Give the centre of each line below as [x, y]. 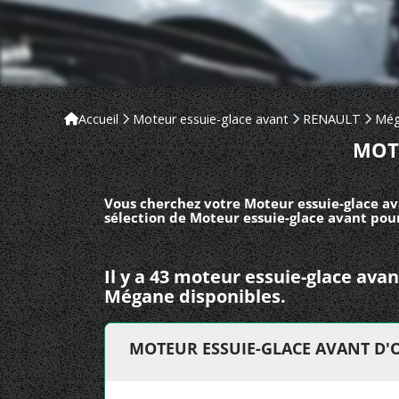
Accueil [98, 119]
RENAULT [332, 119]
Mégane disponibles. [195, 296]
